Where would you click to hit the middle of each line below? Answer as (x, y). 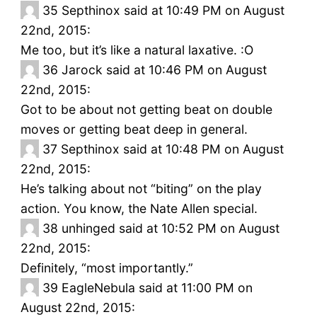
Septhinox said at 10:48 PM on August (172, 149)
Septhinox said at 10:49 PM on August (173, 11)
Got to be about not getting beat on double (146, 110)
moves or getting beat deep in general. (134, 129)
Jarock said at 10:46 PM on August (164, 70)
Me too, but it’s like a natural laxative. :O (137, 50)
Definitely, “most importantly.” (106, 268)
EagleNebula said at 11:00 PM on (157, 288)
